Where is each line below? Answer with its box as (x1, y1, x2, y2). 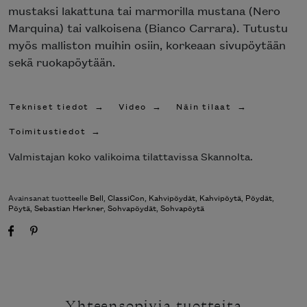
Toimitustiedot (9, 124, 86, 138)
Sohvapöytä (160, 200, 204, 214)
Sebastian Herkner (34, 200, 103, 214)
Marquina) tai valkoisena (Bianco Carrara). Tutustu (8, 20, 288, 36)
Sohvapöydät (108, 200, 156, 214)
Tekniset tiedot (9, 99, 90, 112)
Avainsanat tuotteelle (8, 190, 90, 204)
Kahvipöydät (149, 190, 195, 204)
